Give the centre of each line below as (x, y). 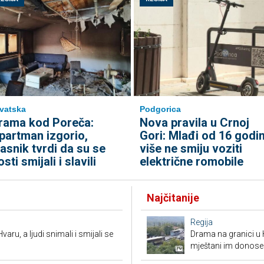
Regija (202, 222)
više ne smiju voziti (191, 148)
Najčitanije (173, 198)
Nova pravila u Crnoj (194, 123)
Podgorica (160, 109)
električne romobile (191, 161)
